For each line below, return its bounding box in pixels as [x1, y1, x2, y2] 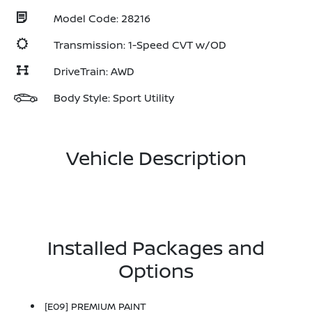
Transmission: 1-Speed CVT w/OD [54, 38, 226, 52]
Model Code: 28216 [54, 11, 150, 26]
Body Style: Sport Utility [54, 91, 174, 105]
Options [118, 257, 194, 283]
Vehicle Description [65, 144, 247, 171]
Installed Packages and [47, 234, 265, 260]
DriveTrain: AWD [54, 64, 134, 79]
